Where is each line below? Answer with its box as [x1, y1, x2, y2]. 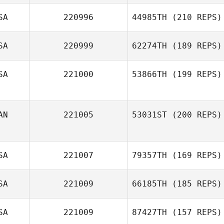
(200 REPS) [167, 110, 222, 119]
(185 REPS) [167, 179, 222, 188]
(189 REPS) [167, 41, 222, 50]
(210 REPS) [167, 12, 222, 22]
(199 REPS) [167, 69, 222, 79]
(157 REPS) [167, 207, 222, 217]
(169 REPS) [167, 150, 222, 160]
